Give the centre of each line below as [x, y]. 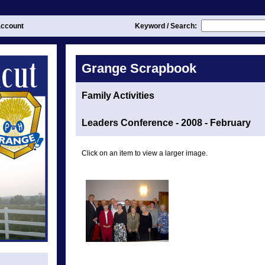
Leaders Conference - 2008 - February [166, 123]
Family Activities [118, 96]
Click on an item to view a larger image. [145, 153]
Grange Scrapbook [139, 68]
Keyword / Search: [167, 26]
